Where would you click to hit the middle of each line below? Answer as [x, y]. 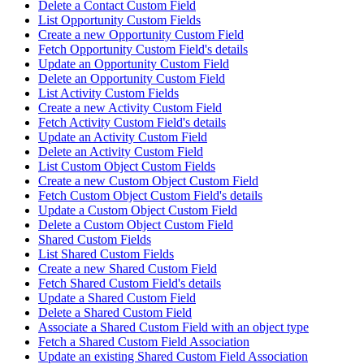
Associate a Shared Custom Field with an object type [173, 327]
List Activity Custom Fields [108, 93]
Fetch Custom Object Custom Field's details [150, 196]
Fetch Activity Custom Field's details [132, 123]
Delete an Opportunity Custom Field [132, 79]
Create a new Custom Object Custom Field [148, 181]
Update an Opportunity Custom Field [134, 64]
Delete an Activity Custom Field [121, 152]
